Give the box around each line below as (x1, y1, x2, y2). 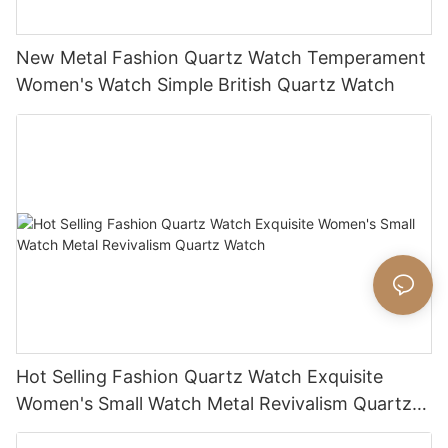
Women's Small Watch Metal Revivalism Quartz (16, 392, 412, 414)
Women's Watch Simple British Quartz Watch (16, 73, 395, 95)
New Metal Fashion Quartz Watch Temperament (16, 46, 426, 68)
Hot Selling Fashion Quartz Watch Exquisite (16, 365, 383, 387)
